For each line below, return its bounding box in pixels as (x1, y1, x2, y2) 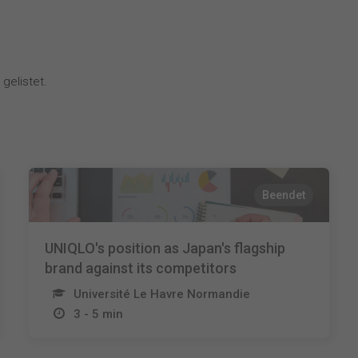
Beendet (262, 189, 306, 201)
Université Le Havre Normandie (73, 287, 250, 301)
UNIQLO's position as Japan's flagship (44, 240, 285, 257)
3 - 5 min (73, 307, 123, 321)
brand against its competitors (44, 260, 237, 276)
